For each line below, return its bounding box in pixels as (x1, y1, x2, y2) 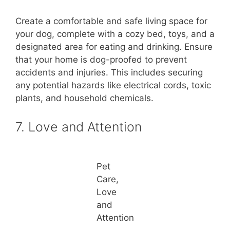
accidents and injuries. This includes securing (15, 67, 203, 78)
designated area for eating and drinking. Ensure (15, 41, 213, 52)
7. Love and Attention (15, 119, 142, 135)
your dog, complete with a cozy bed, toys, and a (15, 28, 215, 39)
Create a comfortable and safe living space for (15, 15, 207, 26)
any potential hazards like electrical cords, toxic (15, 80, 211, 90)
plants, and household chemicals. (15, 92, 154, 103)
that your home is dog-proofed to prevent (15, 54, 187, 65)
